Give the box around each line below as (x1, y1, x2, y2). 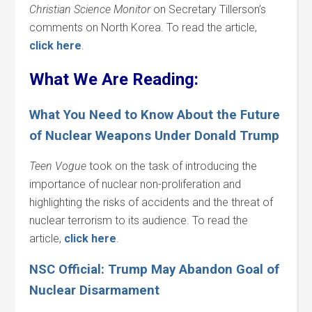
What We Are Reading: (29, 70, 199, 89)
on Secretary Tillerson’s (150, 3, 267, 16)
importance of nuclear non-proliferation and (29, 178, 242, 191)
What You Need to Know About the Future (29, 107, 281, 123)
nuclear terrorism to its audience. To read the (29, 214, 249, 227)
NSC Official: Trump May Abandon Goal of (29, 262, 280, 277)
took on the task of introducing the (86, 159, 258, 173)
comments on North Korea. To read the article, (29, 21, 258, 34)
